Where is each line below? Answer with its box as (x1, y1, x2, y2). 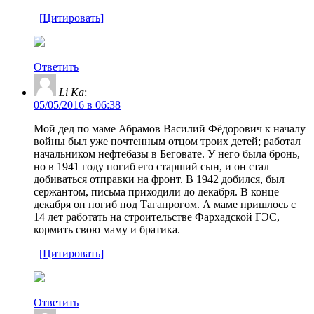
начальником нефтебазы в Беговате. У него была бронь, (34, 147, 300, 160)
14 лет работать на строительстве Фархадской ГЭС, (34, 210, 280, 223)
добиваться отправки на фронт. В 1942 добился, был (34, 172, 285, 185)
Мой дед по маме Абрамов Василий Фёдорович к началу (34, 122, 306, 135)
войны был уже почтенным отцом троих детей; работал (34, 135, 301, 147)
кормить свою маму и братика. (34, 223, 180, 235)
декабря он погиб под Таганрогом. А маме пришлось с (34, 198, 296, 210)
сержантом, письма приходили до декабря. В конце (34, 185, 279, 198)
